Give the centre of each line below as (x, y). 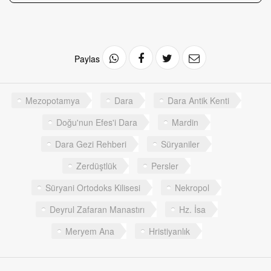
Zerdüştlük (96, 166)
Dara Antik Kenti (198, 101)
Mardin (185, 122)
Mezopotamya (53, 101)
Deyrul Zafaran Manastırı (97, 210)
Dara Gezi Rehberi (91, 144)
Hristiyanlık (169, 231)
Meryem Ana (90, 231)
